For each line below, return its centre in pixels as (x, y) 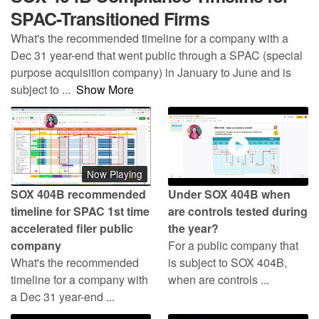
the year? (193, 228)
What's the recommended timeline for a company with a (150, 38)
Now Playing (115, 173)
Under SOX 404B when (229, 194)
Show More (105, 89)
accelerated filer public (72, 228)
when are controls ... (219, 279)
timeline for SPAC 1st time (80, 211)
